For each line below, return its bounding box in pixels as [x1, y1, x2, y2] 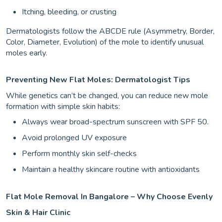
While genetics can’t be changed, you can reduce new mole [6, 90, 208, 101]
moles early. [6, 48, 47, 58]
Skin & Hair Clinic [6, 207, 70, 218]
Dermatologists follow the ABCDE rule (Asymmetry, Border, [6, 26, 215, 37]
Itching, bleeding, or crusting [22, 6, 116, 17]
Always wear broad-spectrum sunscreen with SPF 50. [22, 116, 209, 127]
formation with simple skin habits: [6, 101, 120, 112]
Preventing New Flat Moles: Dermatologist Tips [6, 74, 190, 85]
